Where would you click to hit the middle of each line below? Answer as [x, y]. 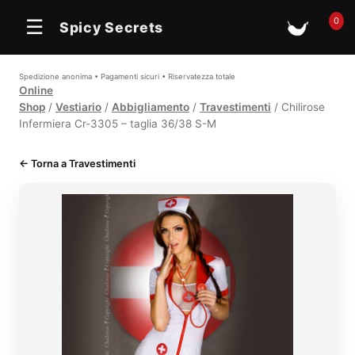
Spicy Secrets [112, 27]
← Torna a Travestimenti [77, 164]
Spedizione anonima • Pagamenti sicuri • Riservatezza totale [127, 76]
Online [36, 90]
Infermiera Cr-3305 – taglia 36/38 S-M [118, 124]
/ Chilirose [298, 107]
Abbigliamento [151, 107]
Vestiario [78, 107]
